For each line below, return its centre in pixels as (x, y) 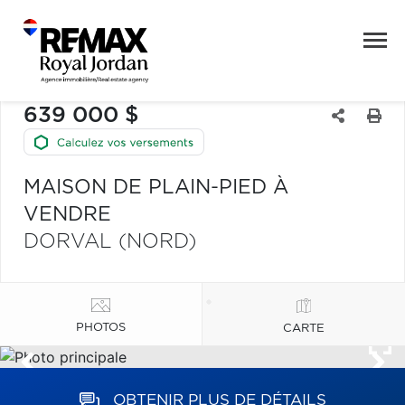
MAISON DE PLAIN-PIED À (156, 187)
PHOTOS (101, 327)
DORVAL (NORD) (110, 241)
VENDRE (67, 214)
